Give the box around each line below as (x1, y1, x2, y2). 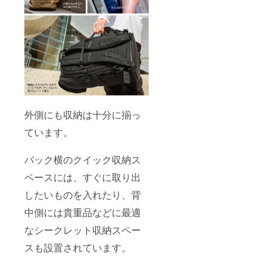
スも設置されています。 (24, 240, 131, 254)
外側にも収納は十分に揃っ (24, 107, 141, 121)
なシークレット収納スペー (24, 222, 141, 237)
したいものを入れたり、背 (24, 187, 141, 202)
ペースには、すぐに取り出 (24, 169, 141, 184)
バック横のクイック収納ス (24, 152, 141, 166)
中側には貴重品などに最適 (24, 205, 141, 219)
